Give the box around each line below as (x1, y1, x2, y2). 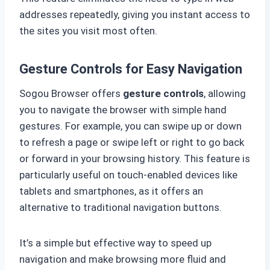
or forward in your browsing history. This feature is (19, 152, 250, 165)
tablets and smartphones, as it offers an (19, 185, 203, 198)
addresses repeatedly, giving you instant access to (19, 8, 250, 21)
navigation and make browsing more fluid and (19, 253, 226, 266)
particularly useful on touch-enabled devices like (19, 169, 237, 181)
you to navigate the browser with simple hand (19, 104, 227, 116)
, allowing (204, 87, 246, 100)
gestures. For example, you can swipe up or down (19, 120, 242, 133)
